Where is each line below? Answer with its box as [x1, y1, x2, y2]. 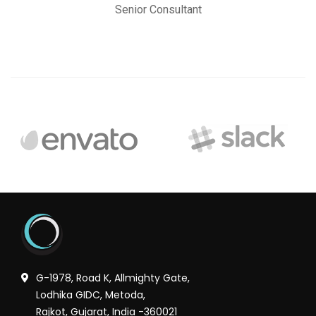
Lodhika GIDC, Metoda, [36, 288, 145, 303]
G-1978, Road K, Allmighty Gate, [36, 271, 190, 286]
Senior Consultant [114, 3, 202, 17]
